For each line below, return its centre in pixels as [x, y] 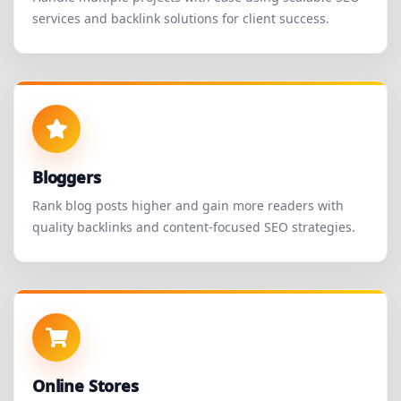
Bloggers [67, 178]
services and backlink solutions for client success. [181, 19]
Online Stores [85, 386]
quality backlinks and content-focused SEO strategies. [194, 227]
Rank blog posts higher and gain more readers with [188, 206]
